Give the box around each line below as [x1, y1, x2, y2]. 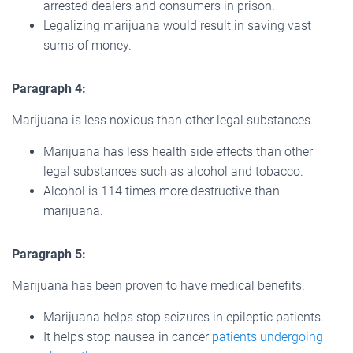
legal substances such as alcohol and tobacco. [43, 163, 303, 179]
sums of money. [43, 37, 132, 53]
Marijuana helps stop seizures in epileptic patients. [43, 309, 324, 325]
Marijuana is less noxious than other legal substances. [12, 112, 314, 128]
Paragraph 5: [12, 246, 86, 262]
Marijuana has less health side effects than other [43, 143, 313, 159]
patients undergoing [212, 329, 323, 344]
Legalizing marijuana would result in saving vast [43, 17, 311, 33]
